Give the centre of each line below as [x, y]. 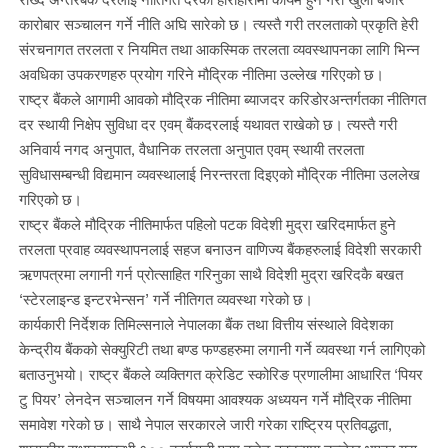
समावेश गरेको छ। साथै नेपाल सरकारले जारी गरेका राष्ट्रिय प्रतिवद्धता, [205, 423]
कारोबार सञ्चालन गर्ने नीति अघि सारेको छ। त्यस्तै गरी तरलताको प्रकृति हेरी [218, 23]
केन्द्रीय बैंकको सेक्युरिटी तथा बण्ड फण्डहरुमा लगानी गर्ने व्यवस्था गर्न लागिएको [221, 348]
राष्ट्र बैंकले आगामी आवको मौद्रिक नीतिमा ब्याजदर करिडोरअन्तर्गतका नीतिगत [222, 98]
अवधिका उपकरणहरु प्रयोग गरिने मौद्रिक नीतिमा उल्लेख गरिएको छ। [203, 73]
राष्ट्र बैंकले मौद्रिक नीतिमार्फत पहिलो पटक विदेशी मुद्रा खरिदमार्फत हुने [207, 223]
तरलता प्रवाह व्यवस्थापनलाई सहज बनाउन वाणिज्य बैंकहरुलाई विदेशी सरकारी [219, 248]
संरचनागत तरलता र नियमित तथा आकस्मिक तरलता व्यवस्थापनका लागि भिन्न [219, 48]
